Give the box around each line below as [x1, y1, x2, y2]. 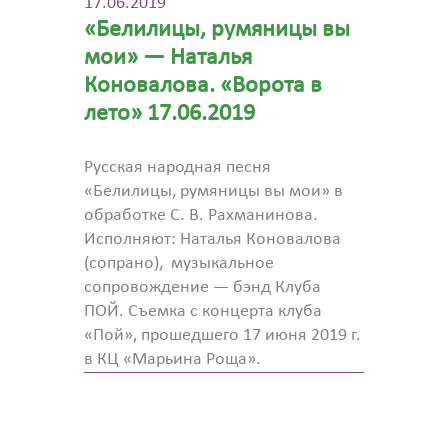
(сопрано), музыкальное [84, 254, 275, 273]
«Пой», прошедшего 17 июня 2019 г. [84, 326, 362, 345]
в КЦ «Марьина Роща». [84, 350, 262, 369]
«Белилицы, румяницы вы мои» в [84, 182, 344, 201]
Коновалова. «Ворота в [84, 73, 323, 98]
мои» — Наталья [84, 45, 253, 70]
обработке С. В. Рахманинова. [84, 206, 319, 225]
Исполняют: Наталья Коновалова [84, 230, 342, 249]
